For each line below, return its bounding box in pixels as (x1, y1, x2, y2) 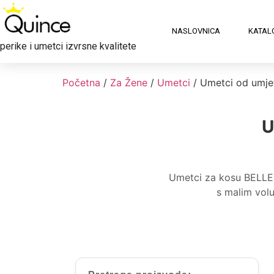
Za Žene (110, 76, 147, 89)
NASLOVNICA (171, 26, 220, 36)
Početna (62, 76, 100, 89)
